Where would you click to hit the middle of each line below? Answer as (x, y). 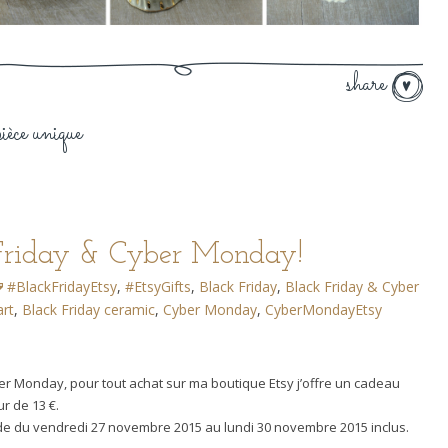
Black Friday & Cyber (352, 287)
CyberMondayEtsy (324, 310)
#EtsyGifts (158, 287)
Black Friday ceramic (89, 310)
